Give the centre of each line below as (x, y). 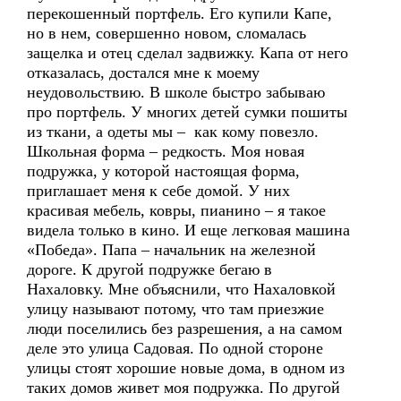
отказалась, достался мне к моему (143, 73)
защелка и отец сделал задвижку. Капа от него (188, 53)
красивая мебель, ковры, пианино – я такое (176, 210)
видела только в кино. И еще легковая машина (188, 230)
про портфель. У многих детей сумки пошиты (187, 112)
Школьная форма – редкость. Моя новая (166, 151)
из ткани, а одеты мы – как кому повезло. (175, 132)
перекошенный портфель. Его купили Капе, (179, 13)
